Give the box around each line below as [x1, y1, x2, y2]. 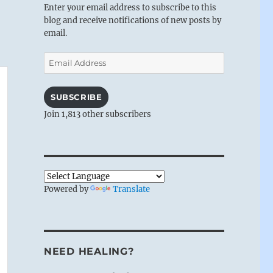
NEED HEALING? [43, 245, 134, 257]
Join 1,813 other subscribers [43, 108, 151, 119]
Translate [112, 183, 150, 194]
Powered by [43, 183, 90, 194]
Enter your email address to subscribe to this [43, 2, 216, 13]
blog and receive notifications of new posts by [43, 15, 221, 26]
